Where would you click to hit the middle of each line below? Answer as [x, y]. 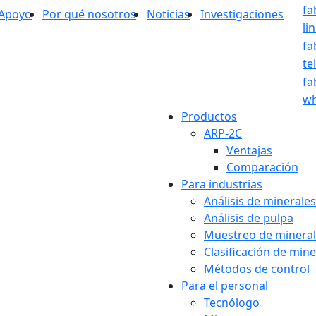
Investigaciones [242, 14]
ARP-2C [223, 133]
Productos [209, 116]
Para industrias [222, 184]
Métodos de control [257, 269]
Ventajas [249, 150]
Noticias [168, 14]
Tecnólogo [232, 303]
